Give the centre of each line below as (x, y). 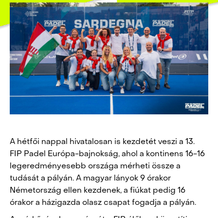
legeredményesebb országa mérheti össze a (95, 166)
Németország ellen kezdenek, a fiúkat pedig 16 (98, 191)
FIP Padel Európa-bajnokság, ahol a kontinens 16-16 (107, 154)
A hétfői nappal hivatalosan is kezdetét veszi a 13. (102, 142)
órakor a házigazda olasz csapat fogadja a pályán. (103, 203)
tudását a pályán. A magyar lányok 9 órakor (90, 178)
